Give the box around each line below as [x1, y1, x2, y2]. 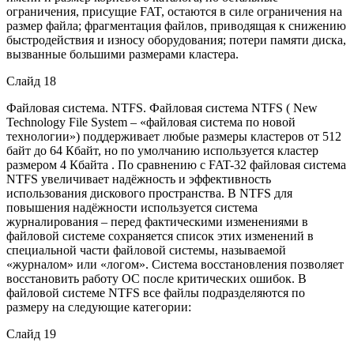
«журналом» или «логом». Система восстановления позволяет [6, 257, 344, 271]
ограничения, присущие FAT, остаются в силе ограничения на [6, 4, 342, 18]
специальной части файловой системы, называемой [6, 243, 286, 257]
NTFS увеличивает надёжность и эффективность [6, 171, 271, 186]
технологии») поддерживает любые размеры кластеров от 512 [6, 129, 341, 143]
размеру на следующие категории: [6, 299, 191, 314]
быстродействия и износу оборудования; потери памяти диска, [6, 32, 346, 47]
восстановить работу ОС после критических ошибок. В [6, 271, 307, 285]
